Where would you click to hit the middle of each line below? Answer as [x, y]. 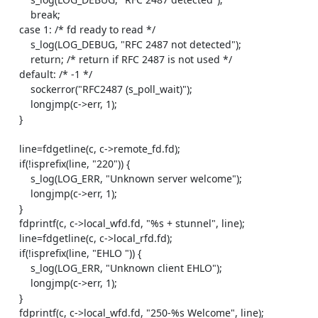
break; [19, 15]
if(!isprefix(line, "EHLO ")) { [13, 253]
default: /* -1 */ [13, 74]
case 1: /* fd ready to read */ [13, 29]
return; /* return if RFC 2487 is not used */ [19, 59]
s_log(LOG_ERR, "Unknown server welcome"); [19, 179]
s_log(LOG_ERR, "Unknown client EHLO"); [19, 268]
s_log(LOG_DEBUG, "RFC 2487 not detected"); [19, 44]
